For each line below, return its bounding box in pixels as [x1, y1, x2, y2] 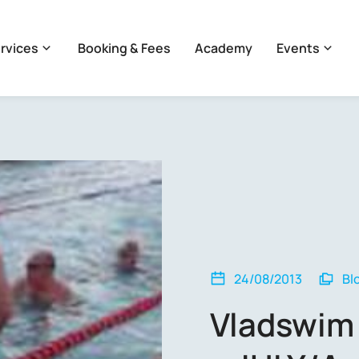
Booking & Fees [78, 38, 171, 57]
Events [276, 38, 320, 57]
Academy [195, 38, 252, 57]
